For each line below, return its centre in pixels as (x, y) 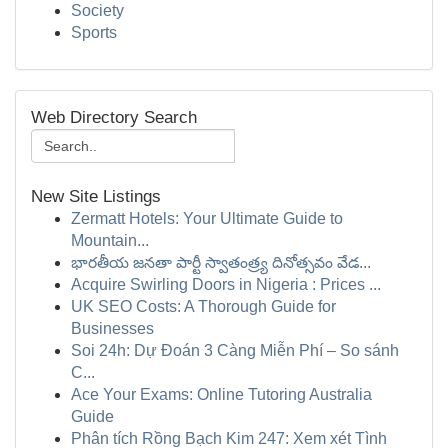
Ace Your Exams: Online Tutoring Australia (221, 394)
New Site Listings (96, 196)
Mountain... (110, 240)
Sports (94, 32)
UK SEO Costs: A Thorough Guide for (203, 306)
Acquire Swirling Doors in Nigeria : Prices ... (226, 284)
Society (97, 10)
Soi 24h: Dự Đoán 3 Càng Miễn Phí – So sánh (235, 350)
